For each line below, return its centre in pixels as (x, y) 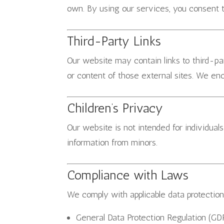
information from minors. (112, 142)
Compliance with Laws (128, 175)
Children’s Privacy (115, 108)
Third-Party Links (114, 41)
